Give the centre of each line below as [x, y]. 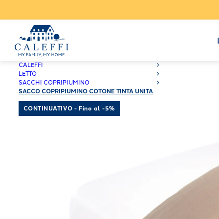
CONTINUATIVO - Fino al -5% [69, 109]
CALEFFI [31, 65]
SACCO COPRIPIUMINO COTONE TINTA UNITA [86, 91]
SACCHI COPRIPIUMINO [54, 83]
